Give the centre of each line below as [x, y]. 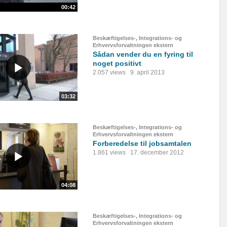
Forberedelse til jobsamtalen [142, 143]
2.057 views [109, 72]
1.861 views [109, 152]
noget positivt [117, 63]
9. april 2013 [147, 72]
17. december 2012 [157, 152]
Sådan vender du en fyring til [143, 54]
